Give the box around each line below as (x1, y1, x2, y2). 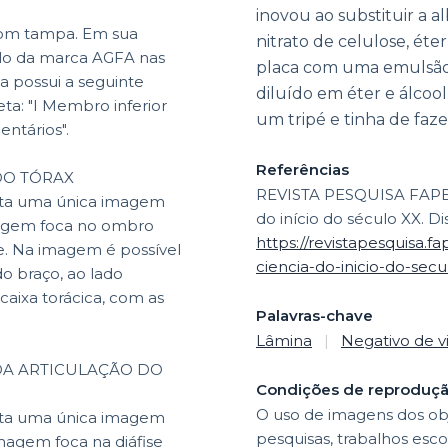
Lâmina (256, 330, 312, 350)
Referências (256, 159, 349, 179)
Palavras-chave (256, 305, 373, 325)
